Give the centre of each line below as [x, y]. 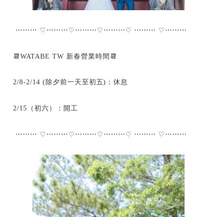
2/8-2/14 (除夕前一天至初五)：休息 [72, 82]
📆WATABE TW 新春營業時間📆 [66, 56]
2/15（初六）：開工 [47, 108]
